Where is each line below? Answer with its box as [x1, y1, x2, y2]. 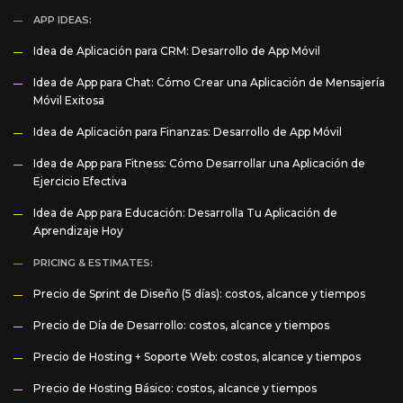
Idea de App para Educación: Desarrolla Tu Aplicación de [33, 206, 337, 219]
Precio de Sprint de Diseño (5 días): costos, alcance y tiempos [33, 287, 365, 300]
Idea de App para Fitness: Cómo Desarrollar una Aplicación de [33, 157, 365, 170]
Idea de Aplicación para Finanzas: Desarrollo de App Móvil [33, 125, 342, 139]
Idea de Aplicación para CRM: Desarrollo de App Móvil [33, 44, 320, 58]
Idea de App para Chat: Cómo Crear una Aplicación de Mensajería [33, 76, 385, 89]
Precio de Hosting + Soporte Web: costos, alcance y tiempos [33, 350, 361, 363]
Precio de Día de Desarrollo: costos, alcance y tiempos [33, 318, 329, 332]
